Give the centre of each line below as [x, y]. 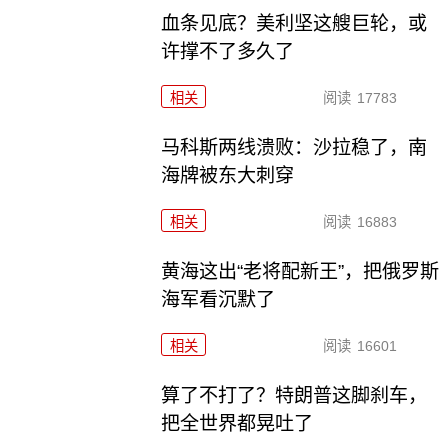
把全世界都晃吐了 [237, 423]
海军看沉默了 [218, 299]
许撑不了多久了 [228, 52]
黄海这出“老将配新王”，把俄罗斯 [300, 271]
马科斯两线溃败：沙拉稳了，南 [294, 148]
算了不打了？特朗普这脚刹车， [294, 395]
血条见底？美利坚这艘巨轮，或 [294, 24]
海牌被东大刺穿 [228, 176]
